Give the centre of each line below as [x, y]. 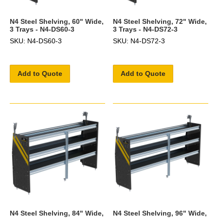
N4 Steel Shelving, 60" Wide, [57, 21]
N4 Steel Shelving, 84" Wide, [57, 213]
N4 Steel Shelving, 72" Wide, [160, 21]
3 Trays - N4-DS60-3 [42, 29]
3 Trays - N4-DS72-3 [145, 29]
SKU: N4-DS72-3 [139, 41]
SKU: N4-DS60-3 [36, 41]
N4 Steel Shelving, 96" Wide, [160, 213]
